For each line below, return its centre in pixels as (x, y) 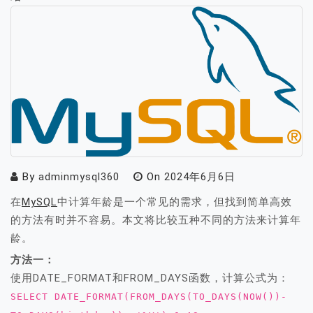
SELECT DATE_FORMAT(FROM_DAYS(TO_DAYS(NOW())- (149, 297)
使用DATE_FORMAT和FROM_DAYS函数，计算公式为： (150, 278)
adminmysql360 (79, 177)
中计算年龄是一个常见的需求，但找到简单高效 (175, 202)
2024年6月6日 (200, 177)
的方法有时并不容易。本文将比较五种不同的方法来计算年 (156, 220)
